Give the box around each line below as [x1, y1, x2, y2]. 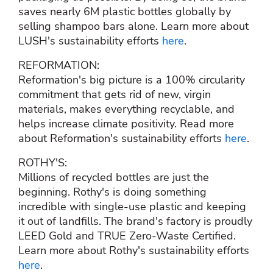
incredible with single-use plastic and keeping [18, 199, 246, 214]
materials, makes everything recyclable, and [18, 101, 235, 116]
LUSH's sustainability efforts [18, 33, 162, 48]
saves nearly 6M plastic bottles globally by [18, 4, 231, 19]
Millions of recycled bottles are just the [18, 169, 209, 185]
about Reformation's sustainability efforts [18, 130, 225, 146]
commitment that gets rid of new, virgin [18, 87, 211, 102]
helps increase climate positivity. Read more [18, 116, 234, 131]
